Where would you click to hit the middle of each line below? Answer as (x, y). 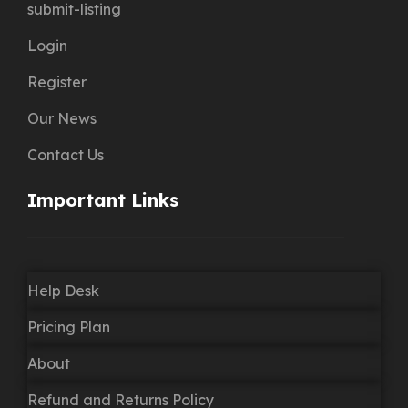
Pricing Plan (69, 326)
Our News (62, 119)
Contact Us (66, 155)
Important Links (103, 200)
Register (57, 82)
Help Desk (63, 290)
